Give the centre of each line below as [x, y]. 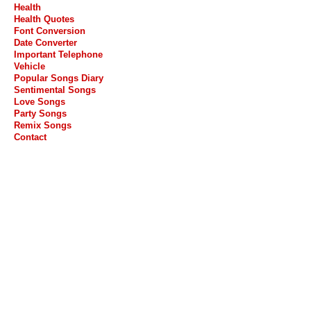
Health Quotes [44, 19]
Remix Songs [43, 126]
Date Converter [45, 43]
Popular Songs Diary [59, 78]
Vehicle [30, 67]
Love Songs [40, 102]
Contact [30, 137]
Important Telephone [58, 55]
